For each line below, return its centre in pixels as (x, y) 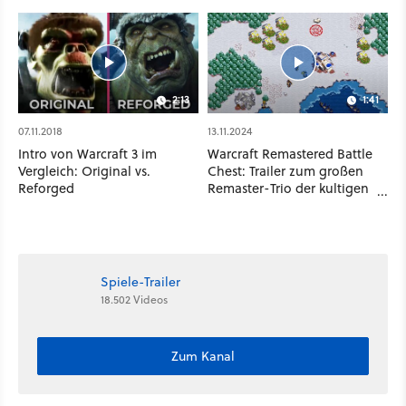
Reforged (46, 188)
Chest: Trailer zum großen (285, 171)
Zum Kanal (203, 356)
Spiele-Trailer (140, 282)
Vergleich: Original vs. (84, 171)
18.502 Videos (134, 300)
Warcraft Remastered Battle (290, 154)
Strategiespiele (253, 206)
